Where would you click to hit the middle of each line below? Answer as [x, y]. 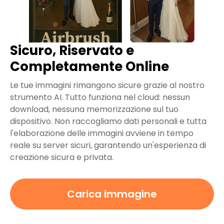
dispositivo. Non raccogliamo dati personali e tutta [108, 121]
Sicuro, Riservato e [72, 51]
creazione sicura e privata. [62, 157]
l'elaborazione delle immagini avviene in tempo [102, 133]
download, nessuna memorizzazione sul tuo [94, 109]
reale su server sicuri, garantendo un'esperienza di [108, 145]
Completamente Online [89, 67]
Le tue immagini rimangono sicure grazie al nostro [107, 85]
